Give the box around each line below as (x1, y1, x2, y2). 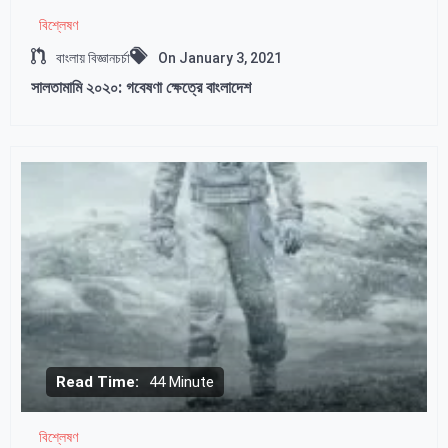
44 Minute (149, 373, 214, 392)
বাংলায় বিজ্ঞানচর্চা (56, 50, 130, 67)
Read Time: (56, 373, 139, 392)
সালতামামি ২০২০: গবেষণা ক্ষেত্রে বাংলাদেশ (31, 78, 251, 98)
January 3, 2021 (179, 50, 282, 67)
